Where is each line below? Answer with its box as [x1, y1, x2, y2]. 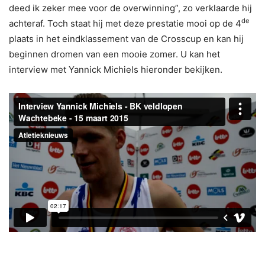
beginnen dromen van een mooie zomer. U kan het [9, 48, 220, 60]
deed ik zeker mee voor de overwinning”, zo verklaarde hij [9, 2, 252, 14]
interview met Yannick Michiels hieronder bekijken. [9, 63, 222, 75]
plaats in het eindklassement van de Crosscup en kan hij [9, 33, 244, 44]
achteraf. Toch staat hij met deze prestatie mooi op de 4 [9, 17, 241, 29]
